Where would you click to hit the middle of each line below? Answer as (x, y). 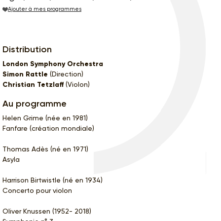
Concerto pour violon (37, 190)
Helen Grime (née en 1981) (45, 118)
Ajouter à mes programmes (45, 9)
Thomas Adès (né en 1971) (45, 149)
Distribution (27, 49)
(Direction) (66, 74)
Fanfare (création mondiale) (48, 128)
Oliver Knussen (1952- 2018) (47, 211)
